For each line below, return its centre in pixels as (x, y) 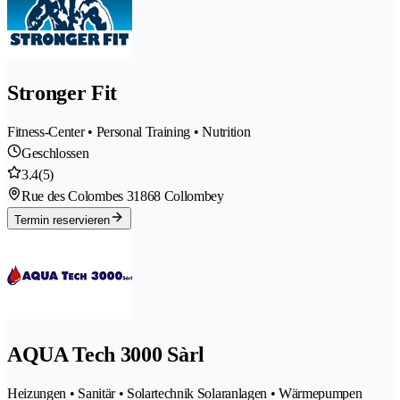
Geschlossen (55, 153)
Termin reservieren (62, 220)
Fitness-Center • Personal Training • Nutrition (129, 131)
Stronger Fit (62, 92)
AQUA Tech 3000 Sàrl (106, 354)
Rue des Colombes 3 (78, 196)
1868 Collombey (179, 196)
